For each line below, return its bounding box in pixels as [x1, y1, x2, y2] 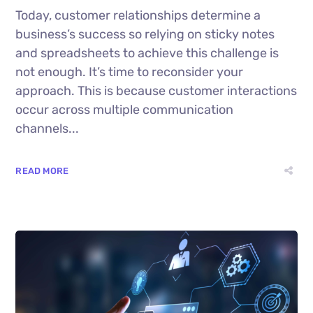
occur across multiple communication [15, 102, 234, 118]
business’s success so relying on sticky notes [15, 27, 275, 43]
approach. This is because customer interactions [15, 83, 298, 99]
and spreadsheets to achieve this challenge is [15, 45, 279, 61]
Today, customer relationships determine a [15, 8, 261, 24]
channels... [15, 121, 80, 137]
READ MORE [15, 166, 69, 177]
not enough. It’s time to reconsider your [15, 64, 244, 80]
